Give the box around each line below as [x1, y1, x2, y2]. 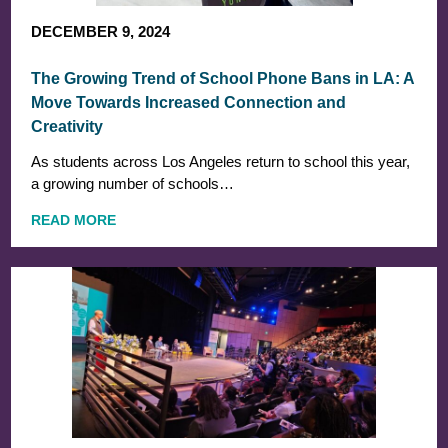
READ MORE [31, 211, 117, 228]
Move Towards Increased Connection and [31, 93, 347, 111]
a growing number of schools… [31, 174, 235, 192]
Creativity [31, 117, 104, 135]
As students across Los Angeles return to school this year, [31, 152, 411, 170]
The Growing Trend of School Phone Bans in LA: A [31, 69, 415, 87]
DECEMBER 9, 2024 [31, 22, 171, 40]
